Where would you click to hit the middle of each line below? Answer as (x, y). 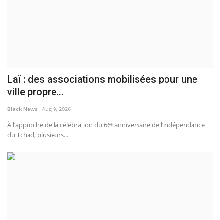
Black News (23, 109)
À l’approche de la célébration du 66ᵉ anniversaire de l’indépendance (106, 124)
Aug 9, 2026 (56, 109)
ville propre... (36, 92)
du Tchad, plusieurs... (38, 134)
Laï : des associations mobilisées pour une (102, 79)
